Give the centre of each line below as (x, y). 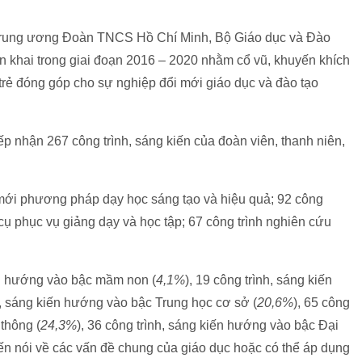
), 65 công (322, 303)
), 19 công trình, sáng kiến (259, 280)
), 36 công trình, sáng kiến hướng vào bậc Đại (208, 325)
